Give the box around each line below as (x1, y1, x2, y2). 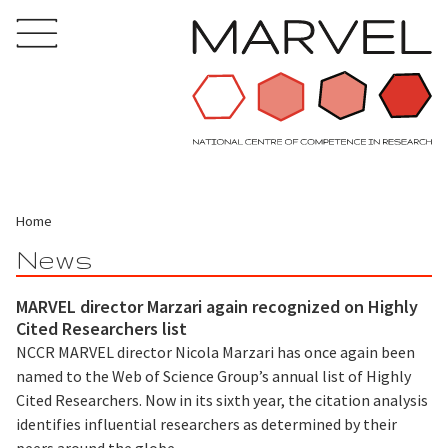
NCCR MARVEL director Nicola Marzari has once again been (16, 341, 415, 362)
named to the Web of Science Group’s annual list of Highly (16, 365, 411, 386)
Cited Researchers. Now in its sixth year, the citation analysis (16, 389, 428, 410)
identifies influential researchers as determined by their (16, 413, 397, 434)
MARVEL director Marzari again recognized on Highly (16, 294, 418, 318)
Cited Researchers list (16, 316, 187, 340)
